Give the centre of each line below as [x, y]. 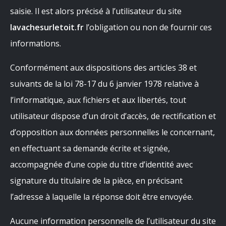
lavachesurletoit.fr [47, 27]
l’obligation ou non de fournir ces [148, 27]
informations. [36, 43]
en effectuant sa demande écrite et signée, [90, 148]
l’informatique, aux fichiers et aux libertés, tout [98, 100]
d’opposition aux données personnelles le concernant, [112, 132]
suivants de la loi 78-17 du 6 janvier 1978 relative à [104, 84]
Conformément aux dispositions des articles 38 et [103, 68]
